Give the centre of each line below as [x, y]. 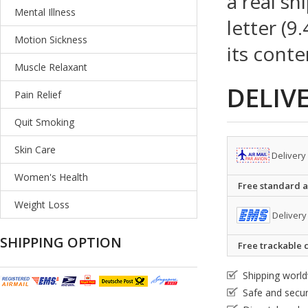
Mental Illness [45, 12]
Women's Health [51, 177]
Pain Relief [38, 95]
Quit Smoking [44, 122]
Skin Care [35, 150]
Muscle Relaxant [51, 67]
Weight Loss [42, 205]
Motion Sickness [51, 40]
